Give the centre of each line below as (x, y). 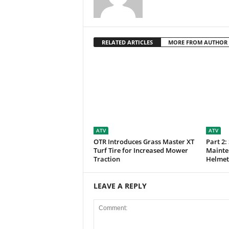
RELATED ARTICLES (127, 42)
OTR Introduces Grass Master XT (144, 142)
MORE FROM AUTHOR (198, 42)
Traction (107, 159)
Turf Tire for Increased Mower (141, 151)
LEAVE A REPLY (120, 186)
